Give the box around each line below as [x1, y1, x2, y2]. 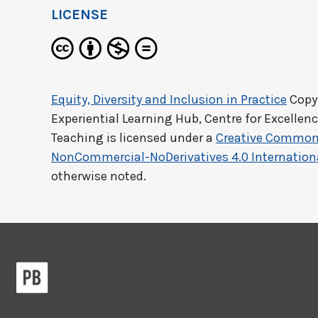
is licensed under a [104, 130, 216, 146]
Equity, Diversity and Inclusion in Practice [51, 92, 287, 107]
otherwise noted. [51, 168, 146, 184]
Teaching [51, 130, 104, 146]
